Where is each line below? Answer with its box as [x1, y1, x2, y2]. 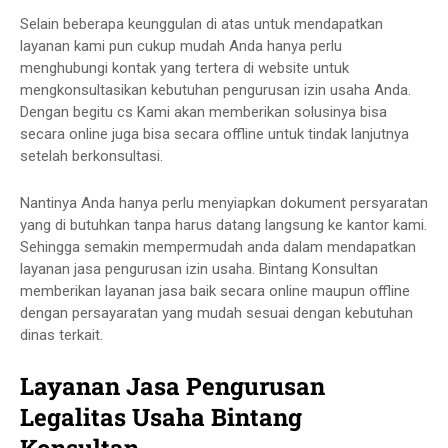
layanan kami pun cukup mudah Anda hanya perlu [20, 37, 342, 55]
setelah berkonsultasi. [20, 147, 167, 165]
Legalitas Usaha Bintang [20, 401, 302, 433]
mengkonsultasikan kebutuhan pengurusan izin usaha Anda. [20, 81, 411, 99]
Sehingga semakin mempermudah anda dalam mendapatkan [20, 238, 416, 256]
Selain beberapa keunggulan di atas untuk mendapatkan [20, 15, 383, 33]
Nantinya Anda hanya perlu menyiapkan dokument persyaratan [20, 194, 428, 212]
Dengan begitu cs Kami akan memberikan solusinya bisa [20, 103, 387, 121]
